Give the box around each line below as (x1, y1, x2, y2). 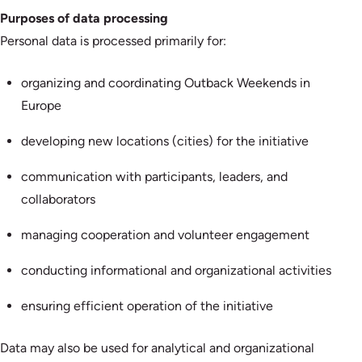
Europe (20, 97, 61, 113)
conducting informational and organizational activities (20, 262, 331, 278)
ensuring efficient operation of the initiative (20, 297, 273, 314)
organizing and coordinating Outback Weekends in (20, 74, 310, 90)
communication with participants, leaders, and (20, 168, 288, 184)
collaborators (20, 191, 95, 207)
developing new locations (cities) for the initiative (20, 133, 309, 149)
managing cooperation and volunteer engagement (20, 226, 309, 242)
